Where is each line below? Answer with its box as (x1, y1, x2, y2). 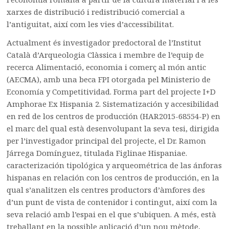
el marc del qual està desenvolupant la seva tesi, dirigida (7, 123, 220, 133)
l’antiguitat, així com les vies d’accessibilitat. (7, 18, 174, 29)
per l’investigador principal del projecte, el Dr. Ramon (7, 135, 207, 146)
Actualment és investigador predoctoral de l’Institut (7, 37, 202, 48)
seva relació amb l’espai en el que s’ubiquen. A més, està (7, 209, 217, 219)
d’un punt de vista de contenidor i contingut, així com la (7, 196, 218, 207)
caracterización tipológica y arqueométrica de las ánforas (7, 159, 222, 170)
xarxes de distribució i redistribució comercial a (7, 6, 186, 17)
